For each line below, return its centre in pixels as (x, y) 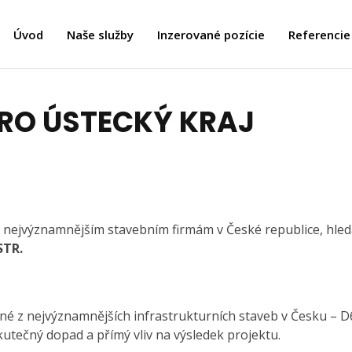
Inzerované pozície (211, 34)
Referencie (319, 34)
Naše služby (100, 34)
